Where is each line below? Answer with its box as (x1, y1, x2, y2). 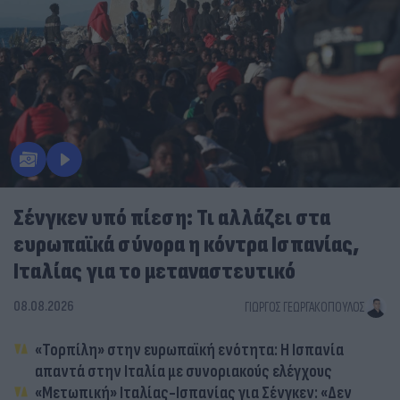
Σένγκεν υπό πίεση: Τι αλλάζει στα (13, 204, 330, 233)
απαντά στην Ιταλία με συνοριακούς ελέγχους (35, 362, 332, 383)
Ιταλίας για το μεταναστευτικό (13, 258, 296, 287)
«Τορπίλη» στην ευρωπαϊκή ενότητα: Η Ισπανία (35, 340, 344, 362)
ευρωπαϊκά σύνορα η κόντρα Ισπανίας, (13, 231, 359, 260)
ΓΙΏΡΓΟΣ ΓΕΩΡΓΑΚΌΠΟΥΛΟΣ (245, 298, 365, 316)
